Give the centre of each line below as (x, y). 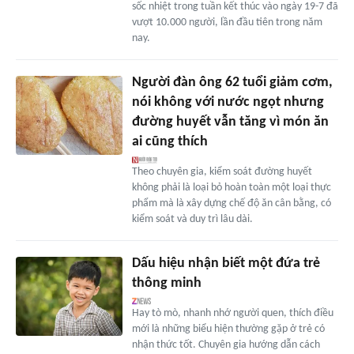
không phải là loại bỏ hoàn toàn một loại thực (231, 187)
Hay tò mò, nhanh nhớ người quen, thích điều (232, 313)
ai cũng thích (169, 141)
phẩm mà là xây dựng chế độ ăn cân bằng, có (231, 203)
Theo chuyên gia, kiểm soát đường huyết (222, 171)
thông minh (166, 283)
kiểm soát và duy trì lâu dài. (192, 219)
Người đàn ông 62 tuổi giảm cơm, (232, 82)
